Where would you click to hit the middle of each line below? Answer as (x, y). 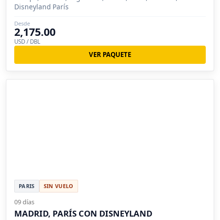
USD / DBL (27, 42)
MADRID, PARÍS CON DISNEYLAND (83, 213)
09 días (24, 202)
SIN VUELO (58, 186)
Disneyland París (41, 7)
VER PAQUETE (110, 55)
